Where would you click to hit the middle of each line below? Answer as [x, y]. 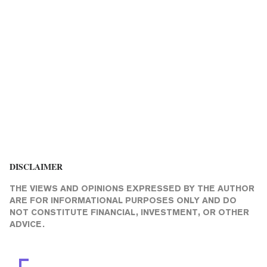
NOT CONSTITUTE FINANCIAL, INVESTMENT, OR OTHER [129, 212]
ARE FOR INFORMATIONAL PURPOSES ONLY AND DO [123, 200]
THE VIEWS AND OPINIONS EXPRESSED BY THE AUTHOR [132, 188]
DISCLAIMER [36, 166]
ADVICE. [27, 224]
